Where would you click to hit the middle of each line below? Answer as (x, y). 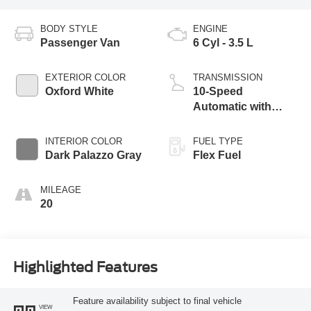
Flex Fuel (217, 155)
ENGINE (210, 28)
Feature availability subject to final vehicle (157, 301)
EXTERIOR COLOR (85, 77)
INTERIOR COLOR (83, 141)
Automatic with (232, 106)
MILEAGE (60, 190)
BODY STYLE (69, 28)
